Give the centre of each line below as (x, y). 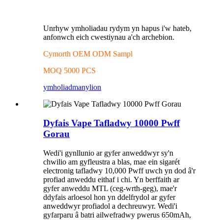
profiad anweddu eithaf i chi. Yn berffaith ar (111, 179)
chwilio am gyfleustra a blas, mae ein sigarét (111, 162)
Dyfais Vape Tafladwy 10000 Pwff (111, 123)
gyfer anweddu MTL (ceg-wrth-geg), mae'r (110, 188)
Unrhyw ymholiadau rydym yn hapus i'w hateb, (117, 28)
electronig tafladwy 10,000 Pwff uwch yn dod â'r (119, 170)
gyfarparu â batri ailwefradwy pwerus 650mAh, (117, 215)
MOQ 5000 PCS (69, 71)
